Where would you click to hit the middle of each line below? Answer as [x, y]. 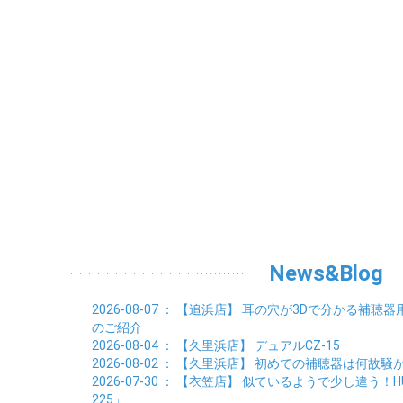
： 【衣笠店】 [200, 381]
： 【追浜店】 [200, 309]
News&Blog [326, 273]
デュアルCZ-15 [297, 345]
